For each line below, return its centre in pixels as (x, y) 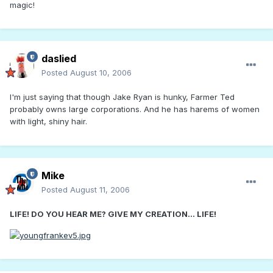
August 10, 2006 (101, 73)
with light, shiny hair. (48, 122)
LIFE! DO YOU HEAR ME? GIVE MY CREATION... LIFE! (113, 214)
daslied (59, 59)
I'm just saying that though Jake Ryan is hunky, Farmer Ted (122, 97)
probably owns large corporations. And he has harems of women (135, 109)
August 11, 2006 (100, 190)
